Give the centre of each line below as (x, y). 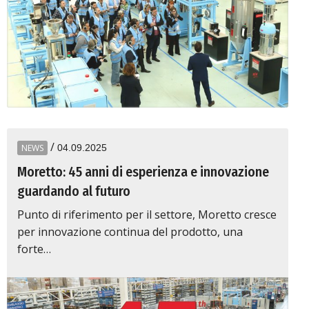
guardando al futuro (74, 191)
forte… (34, 249)
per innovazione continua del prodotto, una (130, 232)
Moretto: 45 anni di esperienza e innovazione (143, 172)
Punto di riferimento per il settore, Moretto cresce (147, 215)
